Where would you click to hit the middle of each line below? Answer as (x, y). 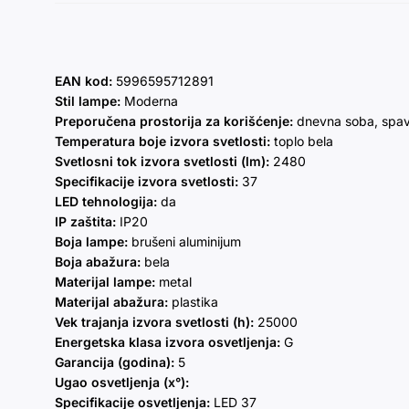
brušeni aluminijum (184, 242)
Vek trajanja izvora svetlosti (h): (156, 322)
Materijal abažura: (111, 302)
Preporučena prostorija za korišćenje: (174, 121)
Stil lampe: (88, 101)
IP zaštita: (85, 222)
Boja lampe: (91, 242)
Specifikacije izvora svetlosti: (148, 182)
